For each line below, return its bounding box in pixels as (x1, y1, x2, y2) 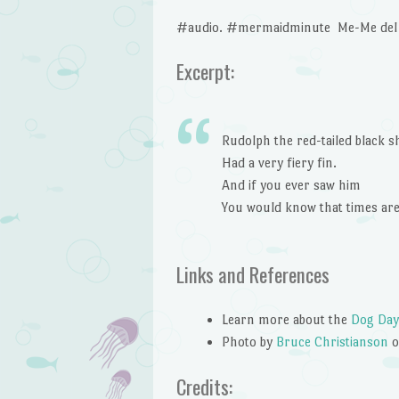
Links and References (175, 258, 330, 289)
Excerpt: (175, 56, 234, 87)
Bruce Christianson (275, 334, 388, 350)
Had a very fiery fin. (221, 154, 337, 170)
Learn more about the (221, 312, 351, 328)
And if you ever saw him (221, 176, 361, 192)
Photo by (221, 334, 276, 350)
